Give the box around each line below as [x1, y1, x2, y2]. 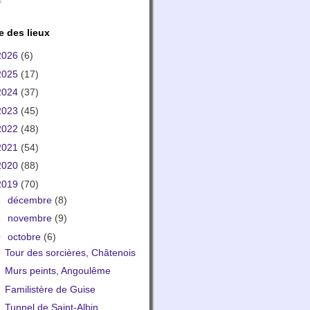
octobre [7, 230, 44, 242]
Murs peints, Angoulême [4, 265, 111, 277]
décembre [7, 194, 55, 206]
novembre [7, 212, 55, 224]
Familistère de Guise [4, 283, 95, 295]
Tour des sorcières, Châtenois [4, 246, 136, 258]
